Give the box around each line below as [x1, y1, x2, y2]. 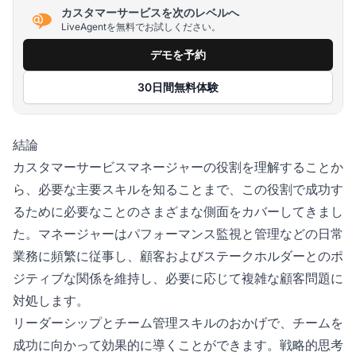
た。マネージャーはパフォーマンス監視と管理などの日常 [13, 225, 343, 242]
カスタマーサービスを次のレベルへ [61, 6, 239, 20]
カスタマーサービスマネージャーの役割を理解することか [13, 158, 343, 175]
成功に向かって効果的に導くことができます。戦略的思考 [13, 336, 343, 353]
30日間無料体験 [137, 79, 219, 94]
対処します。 [13, 292, 89, 308]
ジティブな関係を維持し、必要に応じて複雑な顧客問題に [13, 269, 343, 286]
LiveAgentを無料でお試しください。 [61, 21, 221, 33]
